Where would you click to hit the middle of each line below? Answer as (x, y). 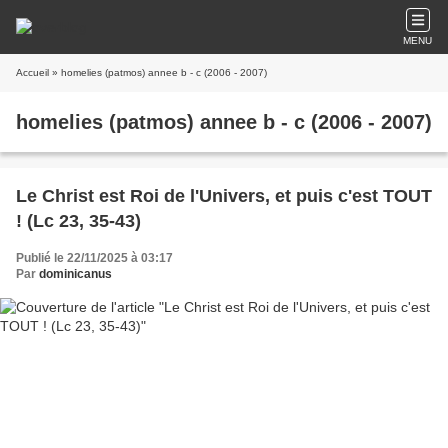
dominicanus (75, 274)
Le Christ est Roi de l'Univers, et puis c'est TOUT (224, 196)
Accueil (32, 72)
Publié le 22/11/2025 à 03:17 (94, 258)
